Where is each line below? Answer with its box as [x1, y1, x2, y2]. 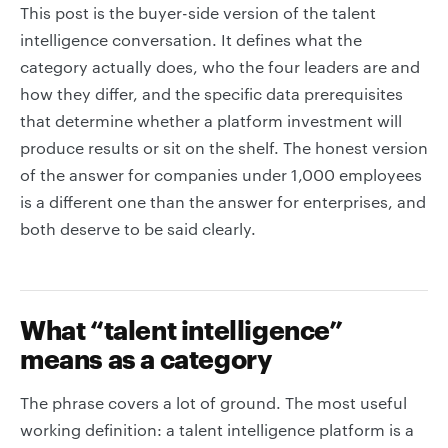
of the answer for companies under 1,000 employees [20, 165, 422, 184]
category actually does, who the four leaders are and [20, 57, 420, 76]
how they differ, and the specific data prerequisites [20, 84, 403, 103]
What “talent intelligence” [20, 314, 343, 345]
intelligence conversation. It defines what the [20, 30, 362, 49]
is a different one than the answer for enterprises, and [20, 192, 426, 211]
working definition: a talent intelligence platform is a [20, 420, 414, 439]
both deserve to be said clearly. [20, 219, 256, 238]
